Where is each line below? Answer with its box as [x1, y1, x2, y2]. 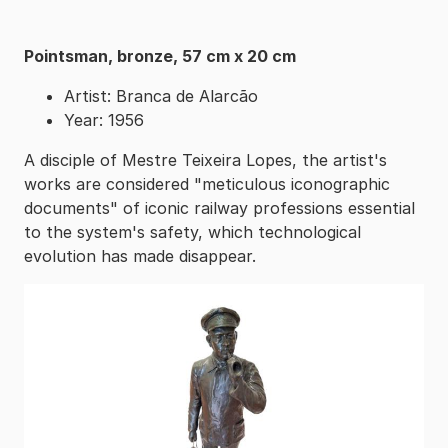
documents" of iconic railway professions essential [24, 198, 415, 219]
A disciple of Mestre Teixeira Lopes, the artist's [24, 150, 387, 171]
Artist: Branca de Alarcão [64, 86, 258, 107]
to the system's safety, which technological [24, 222, 361, 243]
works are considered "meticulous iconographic [24, 174, 390, 195]
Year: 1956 [64, 110, 144, 131]
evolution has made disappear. [24, 246, 256, 267]
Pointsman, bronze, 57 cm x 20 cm [24, 46, 296, 67]
